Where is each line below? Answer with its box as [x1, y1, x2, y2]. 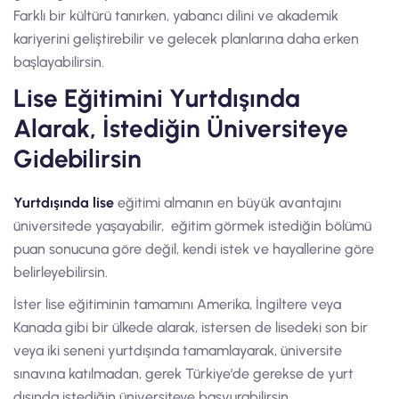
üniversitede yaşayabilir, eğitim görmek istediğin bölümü [13, 217, 371, 234]
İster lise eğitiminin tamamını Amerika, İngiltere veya [13, 296, 341, 313]
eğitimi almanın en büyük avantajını [114, 194, 341, 211]
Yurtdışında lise [13, 194, 114, 211]
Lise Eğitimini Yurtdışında [13, 83, 300, 113]
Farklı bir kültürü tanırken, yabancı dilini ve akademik [13, 7, 338, 24]
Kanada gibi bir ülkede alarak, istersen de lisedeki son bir [13, 319, 368, 336]
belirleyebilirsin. [13, 264, 108, 281]
